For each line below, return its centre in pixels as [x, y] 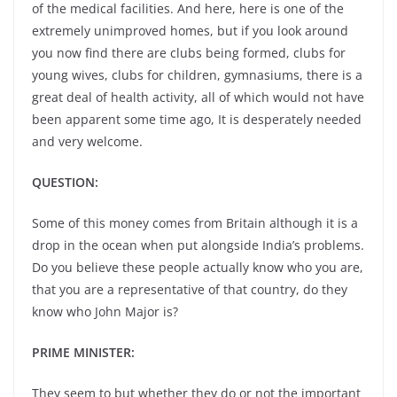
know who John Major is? [105, 311]
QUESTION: [65, 182]
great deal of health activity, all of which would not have [198, 97]
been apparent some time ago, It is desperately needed [197, 119]
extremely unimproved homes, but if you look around [190, 31]
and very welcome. [87, 141]
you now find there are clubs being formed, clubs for [189, 53]
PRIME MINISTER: [83, 352]
